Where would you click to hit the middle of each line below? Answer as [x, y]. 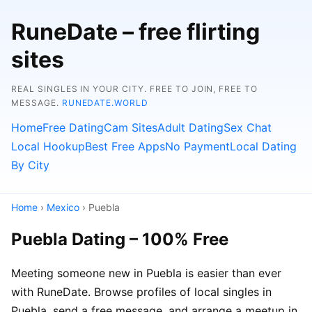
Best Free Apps [125, 146]
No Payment [197, 146]
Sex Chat [248, 127]
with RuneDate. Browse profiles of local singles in [141, 291]
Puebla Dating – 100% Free [120, 239]
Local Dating [263, 146]
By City [30, 165]
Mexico [63, 207]
